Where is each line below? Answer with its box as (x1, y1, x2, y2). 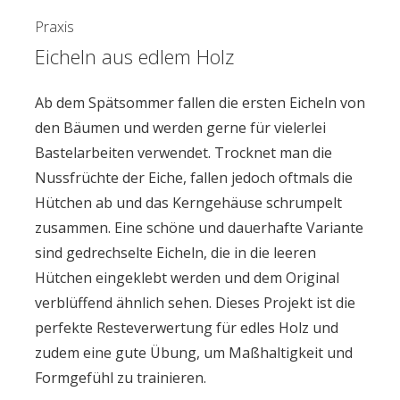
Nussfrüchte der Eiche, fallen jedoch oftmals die (34, 168, 353, 188)
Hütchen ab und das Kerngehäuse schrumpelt (34, 193, 342, 213)
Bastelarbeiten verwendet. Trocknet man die (34, 143, 332, 163)
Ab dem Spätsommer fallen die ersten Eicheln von (34, 93, 365, 113)
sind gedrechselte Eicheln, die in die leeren (34, 243, 316, 263)
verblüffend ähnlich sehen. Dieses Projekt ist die (34, 293, 355, 313)
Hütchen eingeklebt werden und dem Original (34, 268, 339, 288)
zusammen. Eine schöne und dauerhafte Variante (34, 218, 363, 238)
